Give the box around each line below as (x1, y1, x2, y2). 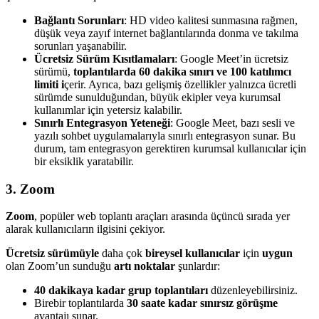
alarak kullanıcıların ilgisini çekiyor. (6, 223, 165, 236)
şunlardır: (178, 260, 220, 273)
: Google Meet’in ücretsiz (174, 53, 288, 65)
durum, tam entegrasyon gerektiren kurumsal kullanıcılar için (34, 142, 306, 155)
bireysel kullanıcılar (145, 247, 243, 260)
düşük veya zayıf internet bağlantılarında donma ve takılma (34, 27, 298, 39)
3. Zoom (6, 181, 55, 197)
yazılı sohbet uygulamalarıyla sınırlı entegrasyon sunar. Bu (34, 130, 296, 142)
